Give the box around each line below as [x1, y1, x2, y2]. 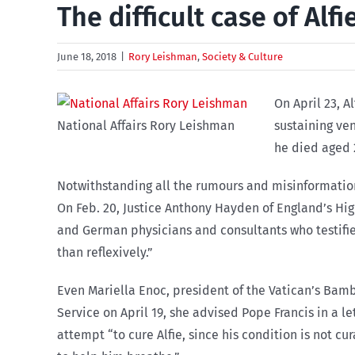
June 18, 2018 [57, 51, 116, 63]
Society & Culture [202, 51, 283, 63]
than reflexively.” [57, 245, 153, 260]
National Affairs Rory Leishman [57, 118, 235, 133]
